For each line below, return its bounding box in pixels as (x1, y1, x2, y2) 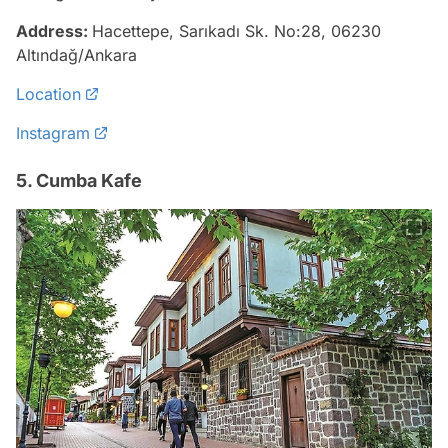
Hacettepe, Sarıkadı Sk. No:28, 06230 (92, 20, 381, 41)
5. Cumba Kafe (16, 169, 142, 191)
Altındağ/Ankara (16, 44, 137, 65)
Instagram (16, 122, 90, 143)
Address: (16, 20, 92, 41)
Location (16, 83, 81, 104)
